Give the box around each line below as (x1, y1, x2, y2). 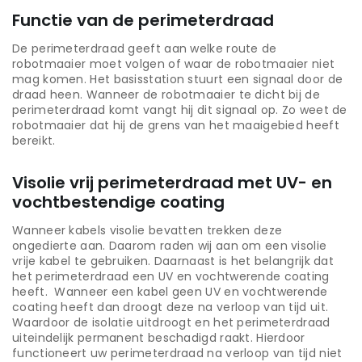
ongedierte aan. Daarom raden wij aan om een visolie (12, 238, 327, 255)
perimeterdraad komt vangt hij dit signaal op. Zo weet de (12, 102, 347, 119)
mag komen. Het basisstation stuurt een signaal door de (12, 71, 343, 88)
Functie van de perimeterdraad (12, 9, 274, 32)
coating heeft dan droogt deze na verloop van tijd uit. (12, 299, 329, 316)
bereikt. (12, 133, 56, 149)
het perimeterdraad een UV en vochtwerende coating (12, 268, 330, 285)
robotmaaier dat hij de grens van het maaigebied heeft (12, 117, 339, 134)
